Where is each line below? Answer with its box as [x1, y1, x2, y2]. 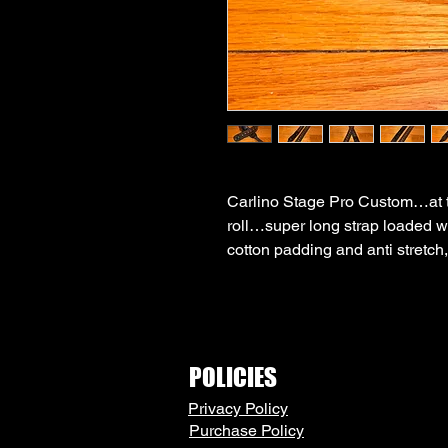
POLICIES [189, 361, 277, 392]
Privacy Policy [188, 398, 288, 418]
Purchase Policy [189, 420, 304, 440]
